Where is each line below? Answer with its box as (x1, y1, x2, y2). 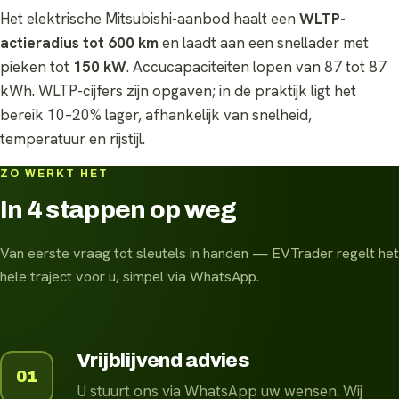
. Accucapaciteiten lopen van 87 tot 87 (126, 56, 387, 77)
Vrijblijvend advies (77, 348, 250, 371)
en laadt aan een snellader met (159, 32, 369, 53)
